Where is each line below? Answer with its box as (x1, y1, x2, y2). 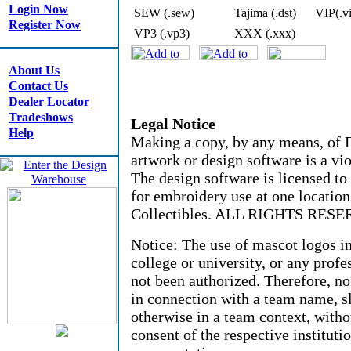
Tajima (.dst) (234, 6, 296, 20)
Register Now (9, 18, 81, 31)
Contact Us (9, 79, 68, 92)
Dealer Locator (9, 95, 89, 108)
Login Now (9, 2, 68, 16)
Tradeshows (9, 110, 73, 124)
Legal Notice (131, 115, 215, 132)
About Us (9, 63, 60, 77)
